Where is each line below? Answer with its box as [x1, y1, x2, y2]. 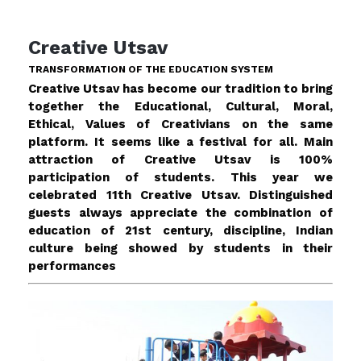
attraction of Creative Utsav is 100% [28, 151, 333, 167]
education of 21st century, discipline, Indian [28, 222, 333, 238]
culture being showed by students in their [28, 240, 333, 255]
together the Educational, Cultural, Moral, [28, 98, 333, 114]
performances [28, 258, 116, 273]
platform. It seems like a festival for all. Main [28, 134, 333, 149]
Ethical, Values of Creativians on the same [28, 116, 333, 131]
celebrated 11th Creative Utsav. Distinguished [28, 187, 333, 202]
